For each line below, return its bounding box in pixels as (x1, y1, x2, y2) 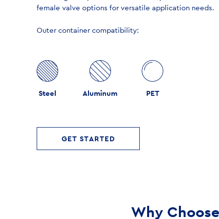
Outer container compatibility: (37, 25, 139, 35)
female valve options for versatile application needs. (37, 3, 214, 12)
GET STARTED (62, 134, 115, 143)
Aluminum (83, 88, 117, 98)
